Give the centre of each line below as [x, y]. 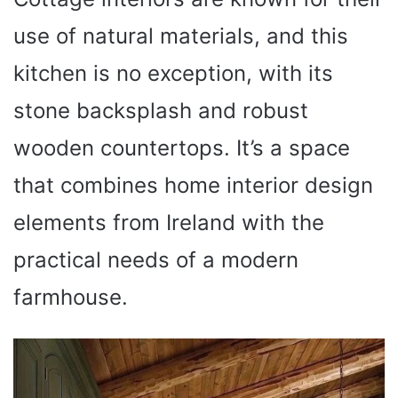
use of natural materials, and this [181, 36]
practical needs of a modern [156, 259]
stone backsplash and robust [161, 110]
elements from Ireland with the [169, 222]
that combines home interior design [193, 185]
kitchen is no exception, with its [173, 73]
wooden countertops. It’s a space [182, 147]
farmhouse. [71, 297]
